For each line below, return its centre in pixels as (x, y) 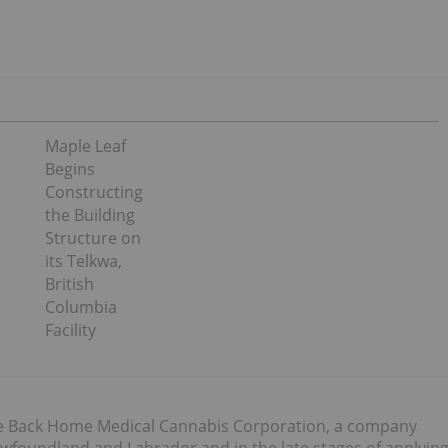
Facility (70, 330)
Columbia (80, 307)
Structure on (92, 238)
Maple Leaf (85, 146)
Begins (69, 169)
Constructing (93, 192)
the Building (89, 215)
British (69, 284)
